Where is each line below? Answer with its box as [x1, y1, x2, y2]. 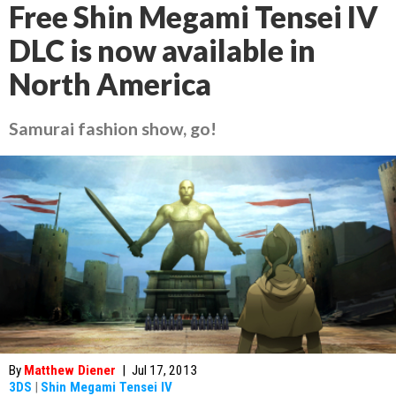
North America [9, 66, 211, 102]
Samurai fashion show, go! [9, 118, 217, 139]
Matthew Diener [24, 362, 116, 378]
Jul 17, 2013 [132, 362, 197, 378]
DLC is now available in [9, 33, 316, 68]
